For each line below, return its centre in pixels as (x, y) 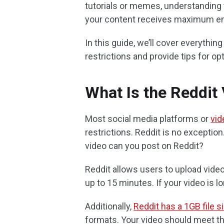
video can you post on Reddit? (144, 146)
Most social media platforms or (148, 119)
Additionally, (109, 206)
